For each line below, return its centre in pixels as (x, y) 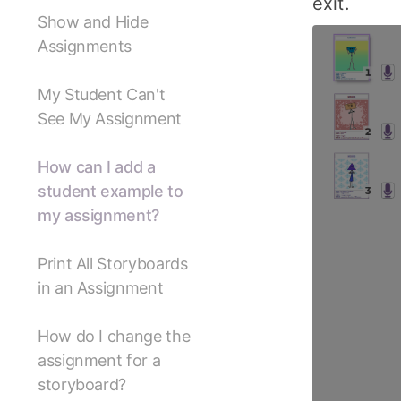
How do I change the (114, 337)
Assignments (85, 47)
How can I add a (97, 167)
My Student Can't (102, 95)
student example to (111, 192)
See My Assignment (110, 119)
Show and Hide (93, 22)
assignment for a (99, 361)
